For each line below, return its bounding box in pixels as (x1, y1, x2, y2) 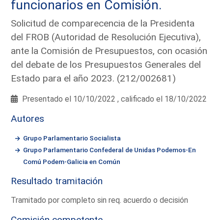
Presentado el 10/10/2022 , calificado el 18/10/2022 (20, 94, 207, 104)
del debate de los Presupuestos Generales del (11, 58, 201, 70)
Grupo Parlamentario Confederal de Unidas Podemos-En (23, 145, 196, 154)
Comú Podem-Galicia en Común (23, 157, 121, 165)
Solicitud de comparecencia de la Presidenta (11, 17, 195, 29)
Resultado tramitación (11, 175, 103, 187)
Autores (11, 112, 45, 124)
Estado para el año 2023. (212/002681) (11, 72, 176, 84)
